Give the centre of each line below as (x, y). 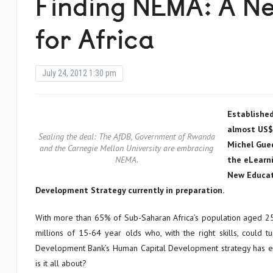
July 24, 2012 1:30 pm (79, 73)
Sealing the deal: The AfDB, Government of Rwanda (126, 136)
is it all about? (61, 263)
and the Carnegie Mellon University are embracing (127, 148)
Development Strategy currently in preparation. (129, 190)
